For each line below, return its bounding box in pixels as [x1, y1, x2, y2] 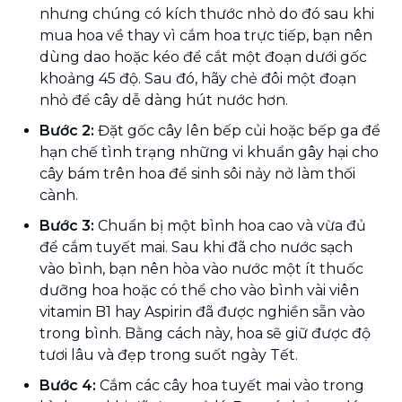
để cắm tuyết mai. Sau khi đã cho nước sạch [39, 238, 353, 256]
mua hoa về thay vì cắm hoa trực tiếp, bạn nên [39, 26, 372, 44]
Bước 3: [39, 216, 94, 234]
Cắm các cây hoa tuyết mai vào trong [96, 376, 364, 394]
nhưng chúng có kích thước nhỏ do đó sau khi [39, 4, 374, 22]
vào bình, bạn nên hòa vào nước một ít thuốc [39, 259, 363, 277]
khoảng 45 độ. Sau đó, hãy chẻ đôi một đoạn [39, 69, 356, 87]
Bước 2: [39, 121, 94, 139]
